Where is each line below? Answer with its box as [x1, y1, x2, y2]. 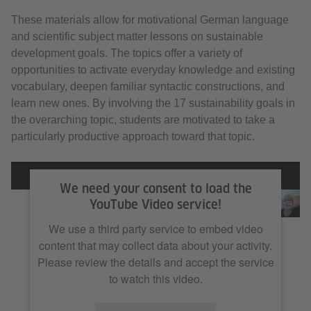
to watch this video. [108, 271, 203, 287]
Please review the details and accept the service [37, 254, 274, 271]
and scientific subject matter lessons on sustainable [11, 31, 263, 43]
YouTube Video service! [90, 197, 221, 212]
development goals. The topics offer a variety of [11, 47, 242, 60]
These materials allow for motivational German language [11, 14, 289, 26]
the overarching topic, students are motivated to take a [11, 114, 275, 126]
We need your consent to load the [59, 181, 252, 196]
